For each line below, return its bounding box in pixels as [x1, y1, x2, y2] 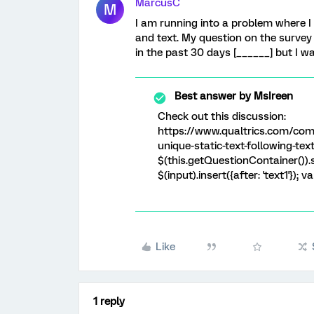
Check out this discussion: [158, 110, 286, 123]
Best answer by [175, 90, 251, 102]
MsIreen [251, 90, 293, 102]
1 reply [93, 295, 125, 308]
